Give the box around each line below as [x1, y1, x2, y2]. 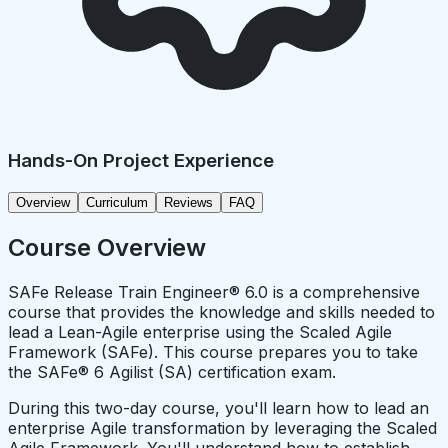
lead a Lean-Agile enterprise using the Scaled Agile [8, 321, 392, 342]
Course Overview [8, 232, 206, 262]
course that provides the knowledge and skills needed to [8, 301, 435, 322]
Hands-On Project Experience [8, 149, 274, 173]
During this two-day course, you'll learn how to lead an [8, 397, 429, 418]
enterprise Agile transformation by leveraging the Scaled [8, 417, 437, 438]
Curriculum [86, 194, 148, 210]
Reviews [164, 194, 213, 210]
